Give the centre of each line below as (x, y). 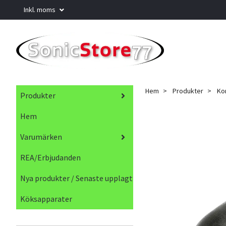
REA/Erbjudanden (50, 158)
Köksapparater (46, 199)
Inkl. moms (40, 10)
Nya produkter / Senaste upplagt (76, 178)
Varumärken (41, 137)
